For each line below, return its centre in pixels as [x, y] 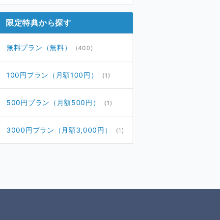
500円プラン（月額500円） [53, 102]
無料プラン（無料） [39, 47]
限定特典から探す [39, 22]
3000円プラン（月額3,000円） [59, 130]
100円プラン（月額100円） [52, 75]
